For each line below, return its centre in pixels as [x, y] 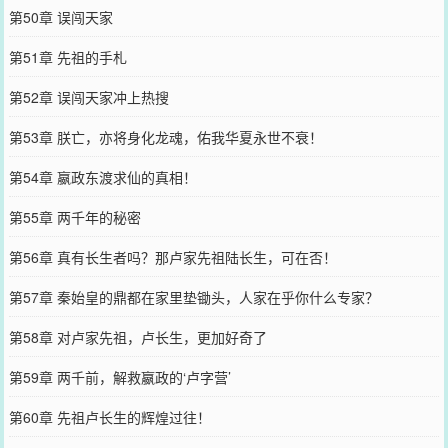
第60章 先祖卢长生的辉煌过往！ [109, 417]
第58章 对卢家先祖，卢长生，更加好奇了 [137, 337]
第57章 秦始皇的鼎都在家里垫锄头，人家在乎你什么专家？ [193, 297]
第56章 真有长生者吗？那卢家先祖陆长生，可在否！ [172, 257]
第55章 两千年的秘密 [74, 217]
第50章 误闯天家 [60, 17]
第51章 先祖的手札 [67, 57]
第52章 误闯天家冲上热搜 [88, 97]
